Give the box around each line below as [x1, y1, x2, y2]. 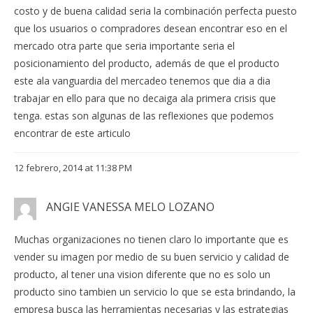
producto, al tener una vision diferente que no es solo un [14, 267, 270, 281]
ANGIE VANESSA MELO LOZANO [46, 199, 214, 215]
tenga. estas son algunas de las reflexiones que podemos [14, 109, 274, 123]
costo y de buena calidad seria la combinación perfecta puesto [14, 4, 297, 18]
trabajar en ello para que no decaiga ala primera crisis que [14, 92, 276, 105]
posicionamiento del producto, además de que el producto [14, 57, 279, 71]
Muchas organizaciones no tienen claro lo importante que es [14, 232, 289, 246]
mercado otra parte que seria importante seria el [14, 39, 235, 53]
